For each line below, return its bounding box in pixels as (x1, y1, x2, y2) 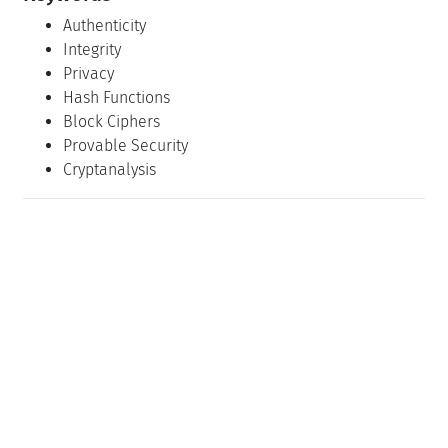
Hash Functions (63, 87, 170, 107)
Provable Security (63, 135, 188, 155)
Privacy (63, 63, 114, 83)
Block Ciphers (63, 111, 160, 131)
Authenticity (63, 15, 146, 35)
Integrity (63, 39, 121, 59)
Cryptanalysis (63, 159, 156, 179)
